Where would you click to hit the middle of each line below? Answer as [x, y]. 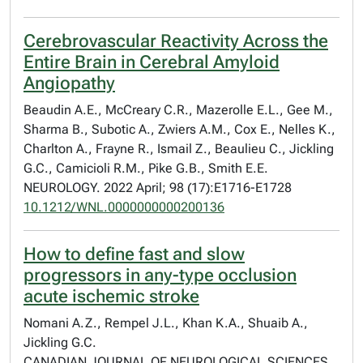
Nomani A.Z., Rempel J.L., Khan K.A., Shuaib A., [166, 323]
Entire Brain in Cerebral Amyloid [152, 62]
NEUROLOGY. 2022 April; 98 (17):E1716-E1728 [158, 188]
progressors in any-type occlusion [160, 275]
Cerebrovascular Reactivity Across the [176, 41]
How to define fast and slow [134, 254]
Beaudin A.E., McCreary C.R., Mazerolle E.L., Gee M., [178, 110]
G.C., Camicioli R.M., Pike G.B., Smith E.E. [146, 168]
